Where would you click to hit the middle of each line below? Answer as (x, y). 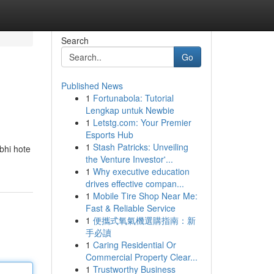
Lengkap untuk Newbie (130, 110)
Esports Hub (109, 135)
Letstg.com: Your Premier (142, 122)
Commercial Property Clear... (141, 257)
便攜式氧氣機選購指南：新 (144, 220)
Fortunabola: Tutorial (133, 98)
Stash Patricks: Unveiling (140, 147)
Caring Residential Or (134, 245)
